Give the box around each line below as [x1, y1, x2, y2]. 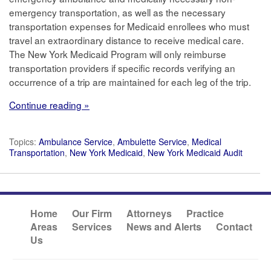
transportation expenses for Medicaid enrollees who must [9, 19, 249, 33]
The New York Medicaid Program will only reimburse [9, 47, 226, 60]
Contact [216, 220, 252, 233]
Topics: [9, 135, 39, 148]
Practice [186, 206, 224, 220]
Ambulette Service [117, 135, 187, 148]
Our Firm [72, 206, 112, 220]
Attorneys [126, 206, 172, 220]
